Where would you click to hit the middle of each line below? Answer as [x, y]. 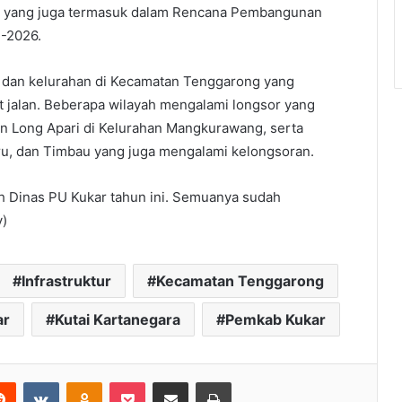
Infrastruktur [66, 281]
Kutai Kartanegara [118, 320]
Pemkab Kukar [275, 320]
